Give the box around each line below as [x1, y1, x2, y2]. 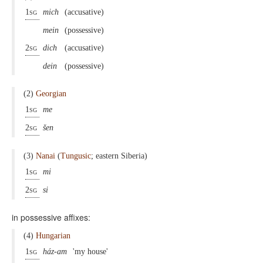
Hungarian [36, 231, 70, 240]
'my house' [73, 247, 110, 256]
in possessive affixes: [12, 211, 93, 223]
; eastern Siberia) [91, 151, 150, 160]
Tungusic [60, 151, 91, 160]
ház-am [43, 247, 69, 256]
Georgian [36, 89, 66, 98]
